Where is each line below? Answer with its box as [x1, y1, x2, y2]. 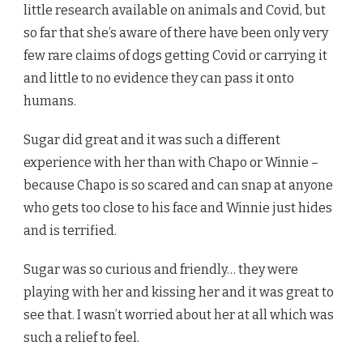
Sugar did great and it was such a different [23, 131, 280, 147]
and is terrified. [23, 222, 117, 238]
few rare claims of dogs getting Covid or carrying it [23, 47, 327, 63]
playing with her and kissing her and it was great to [23, 284, 334, 300]
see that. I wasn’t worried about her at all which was [23, 306, 334, 322]
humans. [23, 92, 76, 109]
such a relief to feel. [23, 329, 139, 345]
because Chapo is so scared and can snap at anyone [23, 177, 333, 193]
